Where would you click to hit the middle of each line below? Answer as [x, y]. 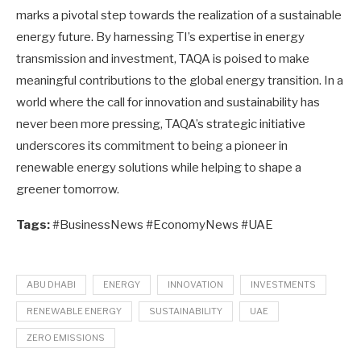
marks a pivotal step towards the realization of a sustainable [179, 15]
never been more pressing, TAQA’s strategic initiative [161, 124]
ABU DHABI [51, 284]
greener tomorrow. [68, 189]
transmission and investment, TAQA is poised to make [163, 58]
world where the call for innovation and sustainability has [168, 102]
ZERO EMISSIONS [66, 337]
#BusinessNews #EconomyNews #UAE [162, 224]
